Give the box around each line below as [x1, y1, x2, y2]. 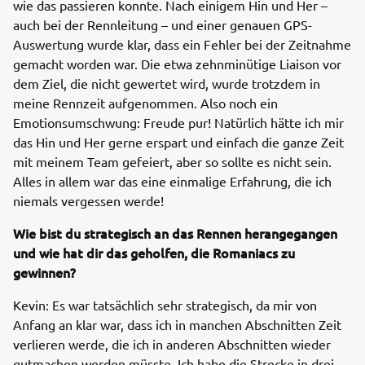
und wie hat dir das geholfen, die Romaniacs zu [13, 244, 295, 262]
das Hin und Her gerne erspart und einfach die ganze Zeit [13, 134, 344, 150]
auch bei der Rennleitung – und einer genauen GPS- [13, 16, 312, 33]
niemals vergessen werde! [13, 192, 164, 209]
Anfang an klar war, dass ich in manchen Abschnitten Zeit [13, 316, 341, 332]
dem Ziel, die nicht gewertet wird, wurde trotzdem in [13, 75, 320, 91]
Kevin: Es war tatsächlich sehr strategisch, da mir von [13, 297, 317, 313]
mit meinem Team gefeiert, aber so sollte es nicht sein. [13, 153, 332, 169]
